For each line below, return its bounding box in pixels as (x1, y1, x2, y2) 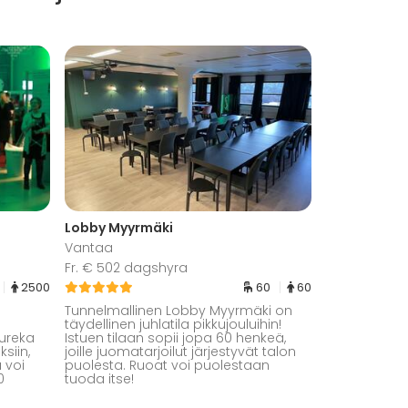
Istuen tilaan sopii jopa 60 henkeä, (65, 328, 286, 347)
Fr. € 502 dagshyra (65, 258, 188, 277)
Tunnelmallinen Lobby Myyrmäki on (65, 301, 292, 320)
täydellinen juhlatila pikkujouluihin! (65, 314, 281, 333)
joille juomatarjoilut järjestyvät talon (65, 342, 296, 361)
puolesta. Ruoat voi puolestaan (65, 355, 270, 374)
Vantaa (65, 238, 113, 257)
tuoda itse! (65, 369, 134, 388)
